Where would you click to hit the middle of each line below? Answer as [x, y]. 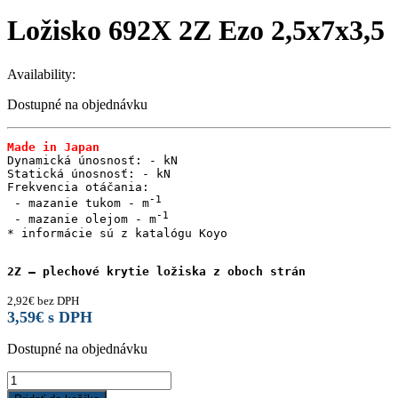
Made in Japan [53, 147]
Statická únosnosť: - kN [89, 173]
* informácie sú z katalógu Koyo [117, 233]
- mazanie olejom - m [82, 219]
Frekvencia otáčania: [78, 187]
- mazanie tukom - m [78, 203]
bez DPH [57, 300]
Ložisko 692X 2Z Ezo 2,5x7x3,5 [196, 31]
